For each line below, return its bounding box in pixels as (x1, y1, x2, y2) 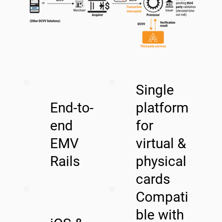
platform (135, 100, 189, 116)
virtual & (135, 135, 186, 152)
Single (135, 82, 174, 99)
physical (135, 153, 186, 170)
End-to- (50, 100, 94, 116)
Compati (135, 189, 188, 206)
